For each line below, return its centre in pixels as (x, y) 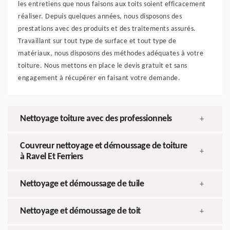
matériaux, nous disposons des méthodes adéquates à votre (111, 54)
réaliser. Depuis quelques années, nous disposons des (100, 17)
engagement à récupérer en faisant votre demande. (99, 79)
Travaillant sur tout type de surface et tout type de (97, 42)
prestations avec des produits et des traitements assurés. (107, 29)
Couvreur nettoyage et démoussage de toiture (104, 146)
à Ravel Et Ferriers (52, 157)
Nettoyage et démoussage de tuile (82, 184)
